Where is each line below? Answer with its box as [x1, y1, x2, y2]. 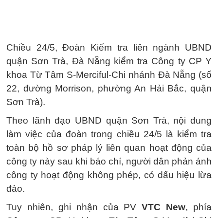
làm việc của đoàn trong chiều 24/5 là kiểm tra [6, 129, 212, 139]
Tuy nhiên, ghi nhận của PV [6, 202, 142, 212]
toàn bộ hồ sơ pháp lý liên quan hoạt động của [6, 143, 212, 153]
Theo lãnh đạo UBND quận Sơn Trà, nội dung [6, 115, 212, 126]
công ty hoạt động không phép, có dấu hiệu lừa [6, 170, 212, 180]
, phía [185, 202, 212, 212]
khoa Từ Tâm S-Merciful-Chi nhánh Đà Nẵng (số [6, 70, 212, 80]
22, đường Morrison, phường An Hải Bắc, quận [6, 83, 212, 93]
